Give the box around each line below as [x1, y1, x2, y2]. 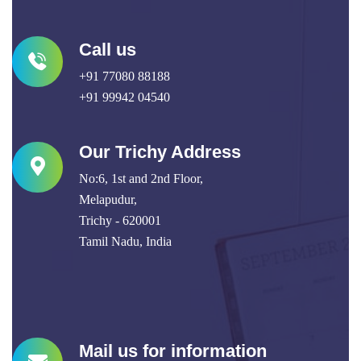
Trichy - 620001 [79, 213, 161, 227]
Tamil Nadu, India [79, 234, 172, 248]
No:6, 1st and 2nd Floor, [79, 171, 203, 185]
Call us [79, 39, 136, 60]
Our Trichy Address [79, 141, 241, 162]
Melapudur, [79, 192, 137, 206]
